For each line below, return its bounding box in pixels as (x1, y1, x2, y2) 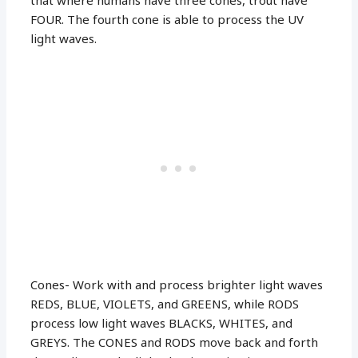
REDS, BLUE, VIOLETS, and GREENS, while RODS (30, 295, 300, 312)
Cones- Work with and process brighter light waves (30, 276, 324, 292)
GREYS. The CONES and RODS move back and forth (30, 333, 319, 350)
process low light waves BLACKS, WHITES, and (30, 314, 293, 331)
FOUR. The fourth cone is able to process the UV (30, 10, 304, 27)
